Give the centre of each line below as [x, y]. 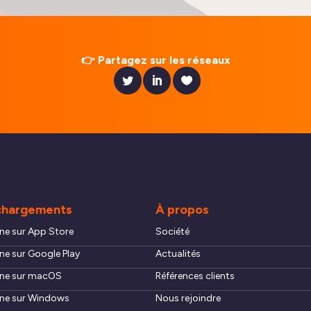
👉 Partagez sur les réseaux [155, 60]
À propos [182, 210]
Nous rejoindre [188, 299]
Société [173, 232]
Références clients [195, 276]
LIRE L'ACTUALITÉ [207, 28]
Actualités [178, 254]
